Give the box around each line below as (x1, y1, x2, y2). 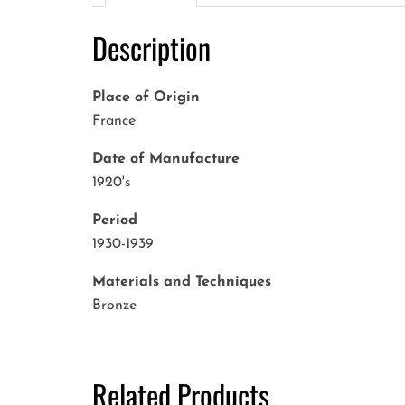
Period (92, 213, 137, 229)
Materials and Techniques (92, 275, 271, 290)
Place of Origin (92, 90, 200, 106)
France (92, 114, 136, 129)
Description (92, 25, 211, 69)
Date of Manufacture (92, 152, 240, 167)
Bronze (92, 298, 137, 314)
